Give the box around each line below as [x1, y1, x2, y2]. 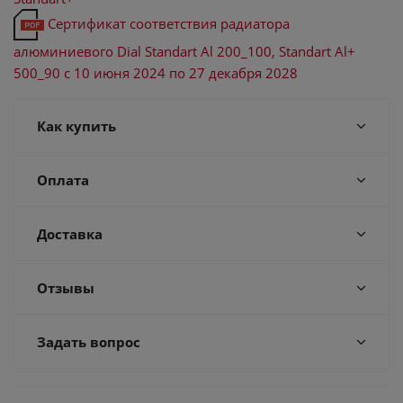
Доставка [37, 225, 103, 243]
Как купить [37, 117, 116, 135]
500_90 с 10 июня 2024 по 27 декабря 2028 [13, 64, 298, 82]
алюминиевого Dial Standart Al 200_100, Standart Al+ [13, 42, 355, 60]
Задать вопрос [37, 333, 140, 351]
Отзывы [37, 279, 94, 297]
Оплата [37, 171, 89, 189]
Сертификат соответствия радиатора [48, 13, 290, 32]
